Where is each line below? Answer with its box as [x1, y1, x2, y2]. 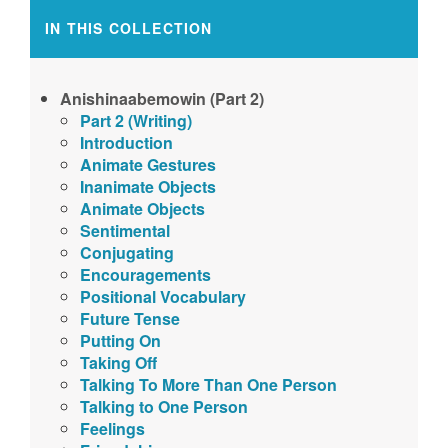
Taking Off [80, 351, 157, 374]
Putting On [80, 329, 161, 352]
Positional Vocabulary [80, 285, 246, 308]
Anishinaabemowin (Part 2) [60, 87, 264, 110]
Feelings [80, 417, 145, 440]
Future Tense [80, 307, 180, 330]
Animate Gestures [80, 153, 216, 176]
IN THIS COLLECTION [45, 18, 213, 38]
